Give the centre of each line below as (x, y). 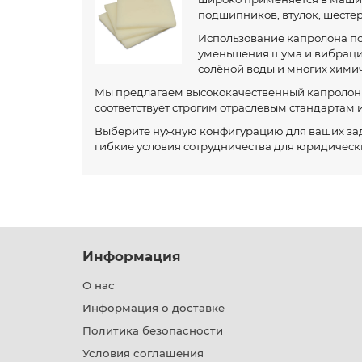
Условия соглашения (143, 353)
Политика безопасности (153, 330)
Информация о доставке (154, 308)
